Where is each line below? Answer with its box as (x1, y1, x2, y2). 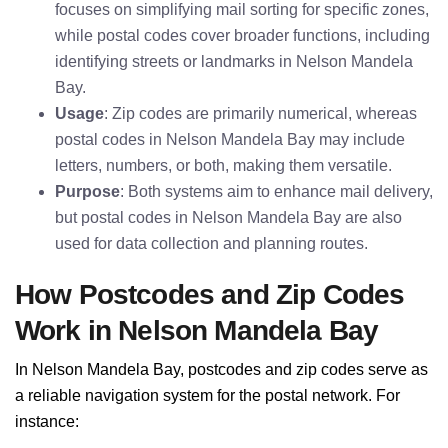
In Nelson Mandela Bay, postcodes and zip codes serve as (15, 361, 428, 378)
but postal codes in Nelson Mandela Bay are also (55, 209, 402, 226)
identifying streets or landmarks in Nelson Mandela (55, 53, 413, 70)
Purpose (55, 183, 120, 200)
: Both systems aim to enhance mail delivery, (120, 183, 433, 200)
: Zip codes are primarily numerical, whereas (104, 105, 417, 122)
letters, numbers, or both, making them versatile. (55, 157, 392, 174)
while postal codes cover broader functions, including (55, 27, 430, 44)
